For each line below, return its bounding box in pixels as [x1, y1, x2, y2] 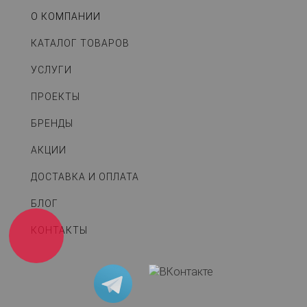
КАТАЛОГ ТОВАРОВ [31, 38, 130, 49]
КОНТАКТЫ [31, 225, 88, 236]
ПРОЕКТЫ [31, 91, 80, 103]
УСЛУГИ [31, 64, 72, 76]
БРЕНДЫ [31, 118, 73, 130]
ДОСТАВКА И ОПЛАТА [31, 171, 139, 183]
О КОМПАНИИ [31, 11, 101, 23]
